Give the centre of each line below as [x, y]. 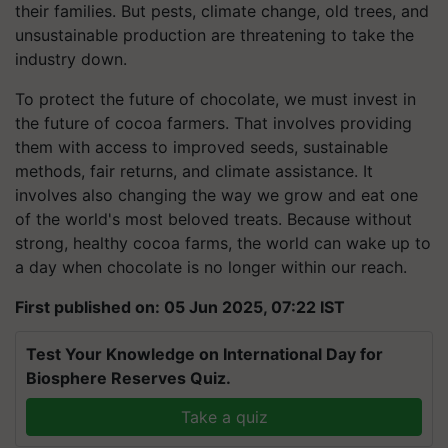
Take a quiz [224, 417]
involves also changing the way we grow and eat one [216, 195]
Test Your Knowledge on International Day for [204, 354]
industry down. [71, 59]
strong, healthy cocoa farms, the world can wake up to [223, 243]
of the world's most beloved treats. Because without [213, 219]
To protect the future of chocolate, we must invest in [215, 99]
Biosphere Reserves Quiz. [128, 378]
